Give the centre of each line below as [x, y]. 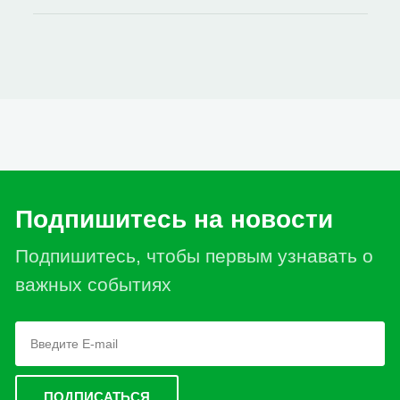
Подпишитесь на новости [174, 219]
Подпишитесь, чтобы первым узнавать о [194, 256]
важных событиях [93, 284]
